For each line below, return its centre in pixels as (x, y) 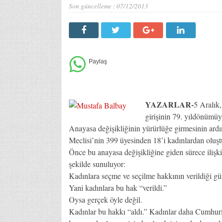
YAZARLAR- (169, 104)
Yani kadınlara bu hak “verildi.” (118, 187)
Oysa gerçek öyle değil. (105, 199)
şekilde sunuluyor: (97, 164)
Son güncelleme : (92, 6)
